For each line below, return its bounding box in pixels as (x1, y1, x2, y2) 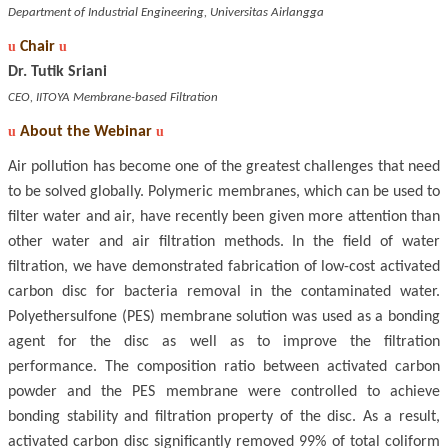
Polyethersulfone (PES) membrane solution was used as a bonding (8, 309, 440, 326)
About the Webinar (20, 124, 152, 141)
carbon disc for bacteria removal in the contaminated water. (8, 284, 440, 301)
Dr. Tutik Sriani (8, 64, 107, 81)
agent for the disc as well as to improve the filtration (8, 334, 440, 351)
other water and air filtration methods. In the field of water (8, 234, 440, 251)
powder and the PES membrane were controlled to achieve (8, 384, 440, 401)
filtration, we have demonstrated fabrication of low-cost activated (8, 259, 440, 276)
